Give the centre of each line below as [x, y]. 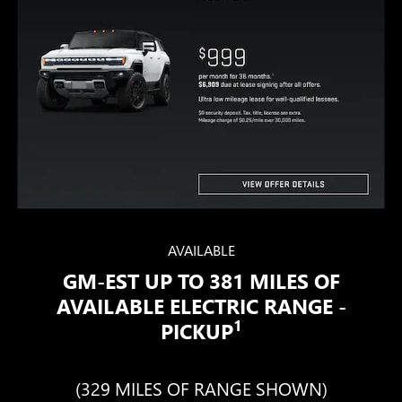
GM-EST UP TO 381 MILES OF [201, 280]
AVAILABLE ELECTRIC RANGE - [201, 305]
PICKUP [197, 330]
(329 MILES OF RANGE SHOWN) [201, 387]
